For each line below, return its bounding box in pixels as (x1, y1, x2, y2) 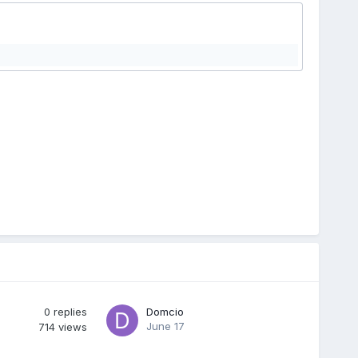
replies (53, 304, 87, 318)
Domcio (145, 304, 184, 318)
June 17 (145, 319, 185, 332)
